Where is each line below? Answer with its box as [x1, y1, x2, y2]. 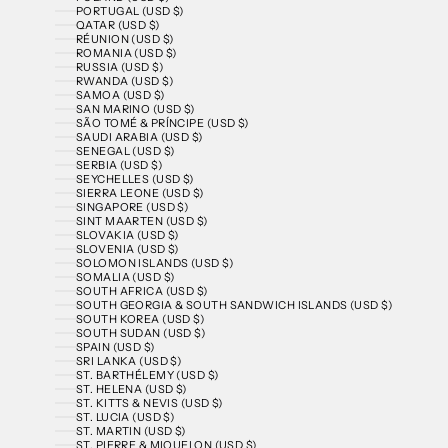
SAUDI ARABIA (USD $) [75, 130, 203, 145]
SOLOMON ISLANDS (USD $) [75, 256, 233, 271]
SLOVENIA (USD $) [75, 242, 179, 257]
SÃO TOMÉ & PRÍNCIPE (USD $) [75, 116, 249, 131]
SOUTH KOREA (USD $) [75, 312, 205, 327]
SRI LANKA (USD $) [75, 354, 182, 369]
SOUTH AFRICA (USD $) [75, 284, 208, 299]
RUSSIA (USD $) [75, 60, 164, 75]
